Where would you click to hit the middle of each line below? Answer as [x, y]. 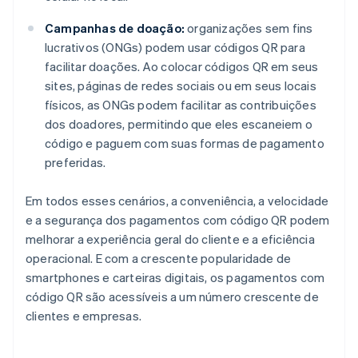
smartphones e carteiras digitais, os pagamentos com [175, 277]
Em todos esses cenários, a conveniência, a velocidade [177, 200]
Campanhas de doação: [115, 28]
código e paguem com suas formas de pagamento [185, 143]
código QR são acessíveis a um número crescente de [172, 296]
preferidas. [76, 162]
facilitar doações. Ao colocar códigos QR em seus [182, 66]
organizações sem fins [249, 28]
